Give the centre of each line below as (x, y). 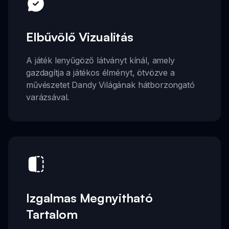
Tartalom (52, 214)
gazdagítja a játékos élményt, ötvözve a (100, 73)
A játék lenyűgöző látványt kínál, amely (100, 61)
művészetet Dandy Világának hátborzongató (110, 85)
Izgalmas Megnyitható (89, 198)
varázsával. (48, 97)
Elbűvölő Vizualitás (80, 37)
